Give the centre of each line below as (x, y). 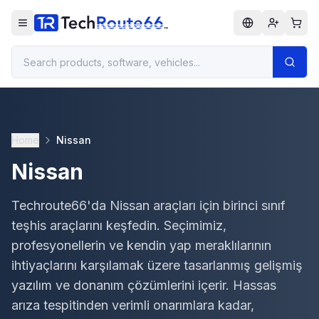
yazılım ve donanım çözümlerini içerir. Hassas (144, 285)
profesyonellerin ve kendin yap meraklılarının (141, 245)
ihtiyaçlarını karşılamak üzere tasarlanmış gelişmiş (157, 265)
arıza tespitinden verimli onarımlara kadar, (133, 305)
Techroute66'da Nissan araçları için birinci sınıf (148, 205)
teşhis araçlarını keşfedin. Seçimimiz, (119, 225)
